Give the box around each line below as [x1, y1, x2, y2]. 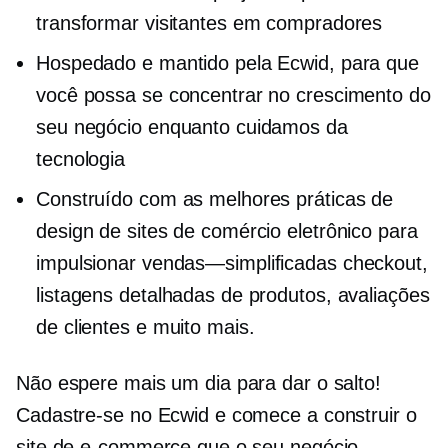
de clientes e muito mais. [36, 316, 255, 338]
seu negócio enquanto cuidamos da [36, 116, 348, 138]
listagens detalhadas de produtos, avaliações [36, 284, 430, 306]
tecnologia [36, 148, 126, 170]
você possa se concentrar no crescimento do [36, 84, 431, 106]
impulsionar [36, 252, 142, 274]
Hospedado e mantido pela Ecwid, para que [36, 52, 419, 74]
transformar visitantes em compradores [36, 12, 383, 34]
